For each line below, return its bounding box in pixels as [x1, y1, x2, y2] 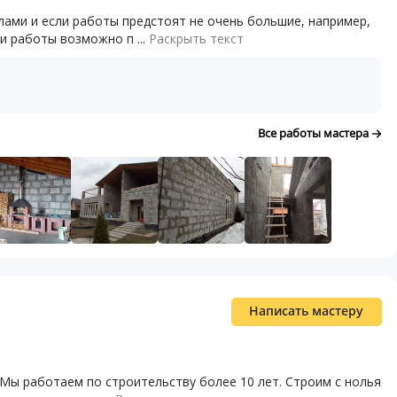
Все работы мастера [257, 124, 371, 141]
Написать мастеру [249, 301, 364, 319]
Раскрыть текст [149, 29, 244, 47]
